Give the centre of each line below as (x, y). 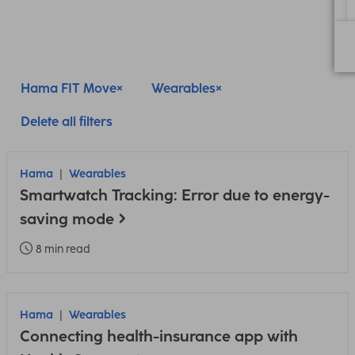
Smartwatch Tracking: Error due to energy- (175, 195)
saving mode (67, 219)
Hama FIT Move (69, 88)
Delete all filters (67, 122)
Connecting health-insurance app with (159, 336)
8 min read (63, 249)
